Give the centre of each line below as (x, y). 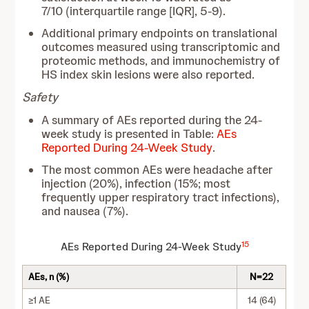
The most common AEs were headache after (157, 170)
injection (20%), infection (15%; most (136, 183)
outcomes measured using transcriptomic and (161, 47)
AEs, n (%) (49, 277)
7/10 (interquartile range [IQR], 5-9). (134, 11)
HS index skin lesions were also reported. (148, 74)
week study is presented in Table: (129, 134)
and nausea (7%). (85, 211)
